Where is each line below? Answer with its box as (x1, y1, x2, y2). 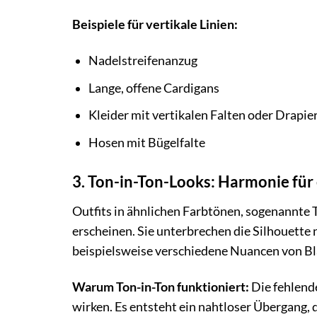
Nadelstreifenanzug (88, 53, 197, 69)
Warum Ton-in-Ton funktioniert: (72, 279, 249, 294)
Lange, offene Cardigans (88, 80, 219, 96)
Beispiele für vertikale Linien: (72, 17, 238, 33)
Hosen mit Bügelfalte (88, 134, 205, 150)
